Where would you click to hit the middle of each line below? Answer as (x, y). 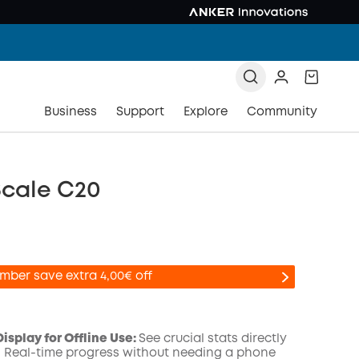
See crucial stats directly (212, 339)
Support (140, 112)
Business (71, 112)
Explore (206, 112)
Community (282, 112)
